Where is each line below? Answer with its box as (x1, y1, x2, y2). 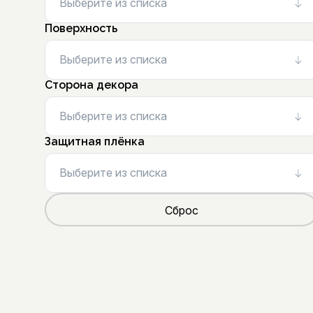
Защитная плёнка (45, 135, 145, 148)
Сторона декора (45, 78, 138, 92)
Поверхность (45, 22, 117, 35)
